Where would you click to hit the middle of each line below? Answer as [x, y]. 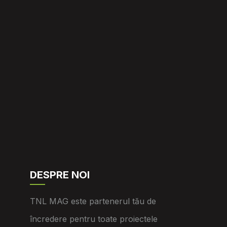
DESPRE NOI [60, 175]
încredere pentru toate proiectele [93, 219]
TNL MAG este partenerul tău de [93, 201]
